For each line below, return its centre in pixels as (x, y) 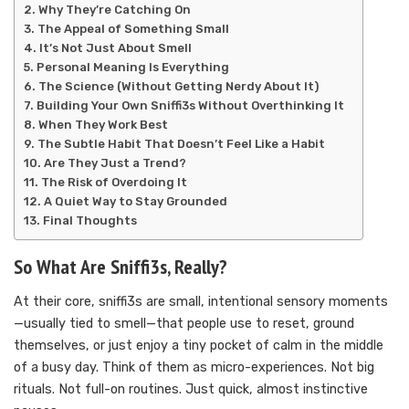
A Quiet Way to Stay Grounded (135, 202)
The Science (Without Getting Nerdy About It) (178, 87)
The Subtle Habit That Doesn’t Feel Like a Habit (181, 144)
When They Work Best (103, 125)
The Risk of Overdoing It (114, 183)
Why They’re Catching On (114, 10)
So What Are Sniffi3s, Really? (121, 266)
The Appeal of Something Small (133, 29)
